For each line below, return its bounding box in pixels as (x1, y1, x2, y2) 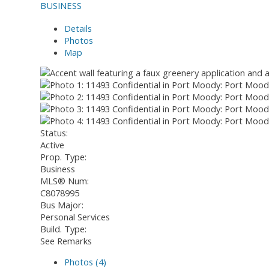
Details (64, 22, 92, 34)
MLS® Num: (40, 175, 89, 187)
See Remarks (40, 235, 92, 247)
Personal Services (40, 211, 110, 223)
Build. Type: (40, 223, 86, 235)
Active (40, 139, 64, 151)
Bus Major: (40, 199, 83, 211)
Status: (40, 127, 68, 139)
